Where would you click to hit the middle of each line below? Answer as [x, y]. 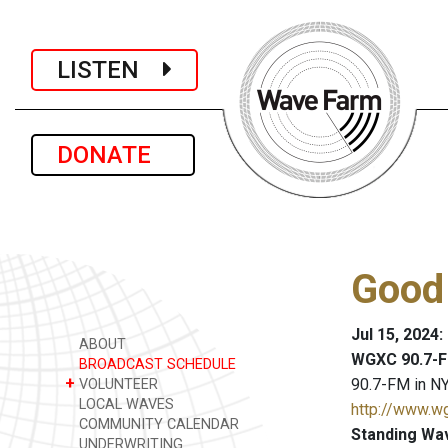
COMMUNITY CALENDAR [157, 424]
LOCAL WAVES [124, 404]
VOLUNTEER [116, 384]
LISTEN [110, 69]
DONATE [113, 155]
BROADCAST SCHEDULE [155, 364]
